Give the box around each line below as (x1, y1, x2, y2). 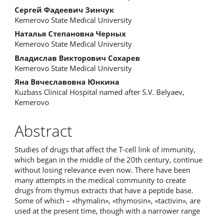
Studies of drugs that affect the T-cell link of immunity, (15, 144, 196, 154)
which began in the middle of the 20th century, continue (15, 154, 202, 164)
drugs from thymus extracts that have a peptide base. (15, 185, 193, 195)
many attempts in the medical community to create (15, 175, 186, 185)
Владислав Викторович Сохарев (15, 53, 140, 63)
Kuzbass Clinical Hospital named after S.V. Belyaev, (15, 87, 184, 97)
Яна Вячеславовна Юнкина (15, 77, 119, 87)
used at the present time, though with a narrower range (15, 205, 200, 216)
